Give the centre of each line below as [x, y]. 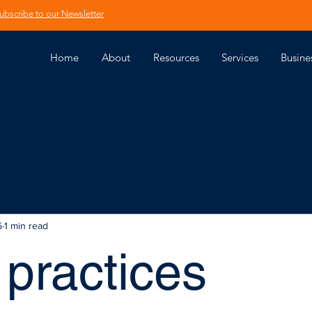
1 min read [26, 225]
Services [240, 57]
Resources [176, 57]
